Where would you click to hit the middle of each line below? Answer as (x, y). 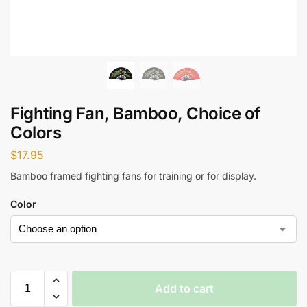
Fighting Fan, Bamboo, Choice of (135, 113)
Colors (36, 133)
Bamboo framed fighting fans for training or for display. (133, 175)
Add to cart (184, 288)
